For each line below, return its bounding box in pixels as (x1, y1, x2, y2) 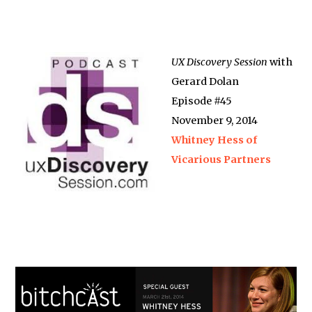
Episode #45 (171, 95, 233, 107)
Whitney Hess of (171, 134, 258, 146)
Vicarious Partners (171, 153, 272, 166)
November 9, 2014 (171, 114, 258, 127)
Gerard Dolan (171, 75, 240, 88)
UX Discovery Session (171, 56, 268, 68)
